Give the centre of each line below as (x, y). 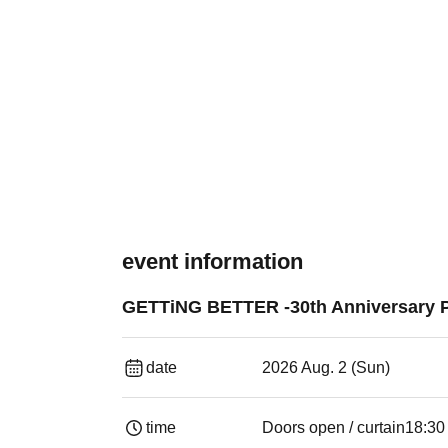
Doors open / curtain (333, 427)
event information (212, 261)
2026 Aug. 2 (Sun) (326, 367)
